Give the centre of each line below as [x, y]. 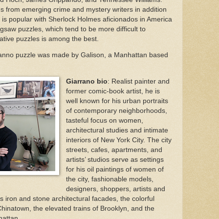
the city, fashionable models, [109, 179]
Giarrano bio [87, 81]
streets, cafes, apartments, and [114, 150]
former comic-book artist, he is [113, 91]
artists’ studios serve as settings [115, 159]
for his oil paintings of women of [115, 169]
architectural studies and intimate [117, 130]
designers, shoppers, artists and [115, 189]
